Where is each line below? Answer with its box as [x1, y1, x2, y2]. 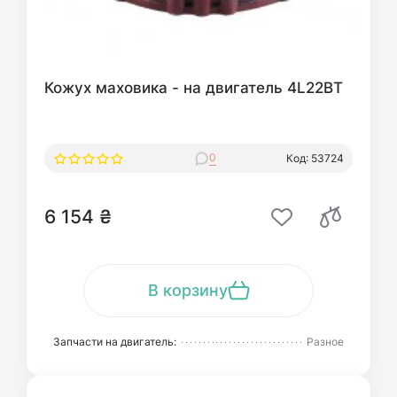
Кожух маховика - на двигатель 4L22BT [44, 78, 343, 97]
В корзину [147, 281, 228, 300]
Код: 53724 [286, 151, 344, 165]
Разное [307, 335, 344, 348]
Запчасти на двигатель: [53, 335, 176, 348]
